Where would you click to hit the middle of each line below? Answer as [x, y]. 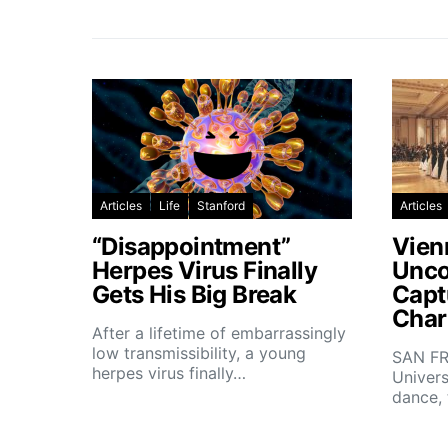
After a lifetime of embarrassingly [219, 333]
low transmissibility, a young [199, 353]
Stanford [221, 205]
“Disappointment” [191, 246]
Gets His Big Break [194, 294]
